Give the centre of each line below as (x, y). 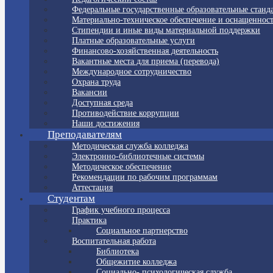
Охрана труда (96, 82)
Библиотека (118, 251)
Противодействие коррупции (126, 113)
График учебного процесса (121, 210)
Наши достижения (106, 123)
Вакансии (90, 92)
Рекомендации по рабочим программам (145, 177)
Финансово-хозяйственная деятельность (145, 51)
